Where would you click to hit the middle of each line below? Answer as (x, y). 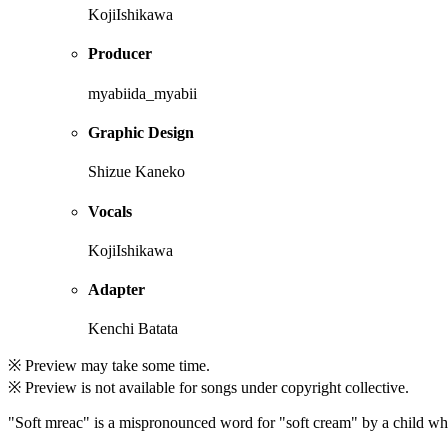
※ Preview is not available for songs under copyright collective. (208, 388)
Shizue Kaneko (136, 172)
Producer (120, 54)
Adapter (116, 290)
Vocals (110, 211)
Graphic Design (141, 133)
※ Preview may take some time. (109, 366)
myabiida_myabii (142, 93)
